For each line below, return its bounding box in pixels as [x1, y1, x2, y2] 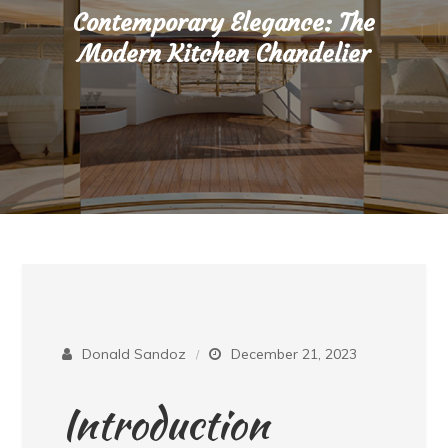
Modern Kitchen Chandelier [78, 39, 370, 69]
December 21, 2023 [231, 345, 358, 363]
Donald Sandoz [82, 345, 187, 363]
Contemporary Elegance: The [73, 8, 375, 38]
